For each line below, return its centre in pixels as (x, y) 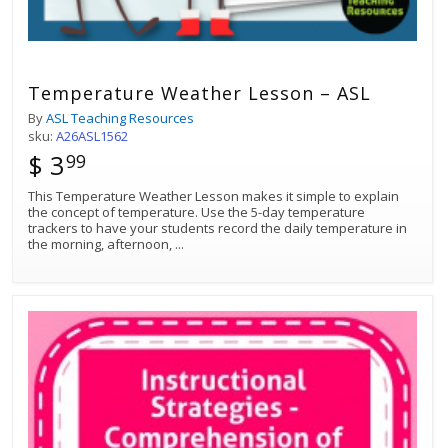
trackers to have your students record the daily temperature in (217, 227)
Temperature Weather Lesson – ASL (199, 92)
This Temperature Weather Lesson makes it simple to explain (213, 195)
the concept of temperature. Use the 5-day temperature (196, 211)
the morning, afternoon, (101, 243)
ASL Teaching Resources (120, 117)
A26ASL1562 (92, 135)
